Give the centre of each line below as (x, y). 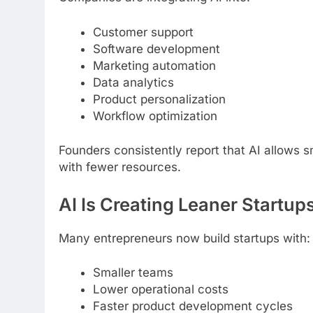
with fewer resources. (120, 167)
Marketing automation (154, 65)
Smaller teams (133, 273)
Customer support (143, 32)
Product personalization (159, 99)
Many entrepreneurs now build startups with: (184, 238)
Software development (156, 49)
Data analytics (133, 82)
